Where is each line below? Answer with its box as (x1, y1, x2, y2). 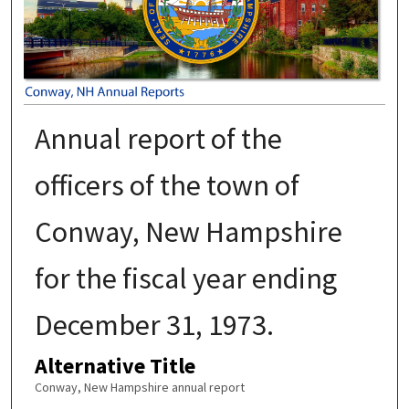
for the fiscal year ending (34, 259, 337, 297)
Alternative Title (34, 351, 195, 380)
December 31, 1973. (34, 306, 274, 343)
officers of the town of (34, 166, 299, 204)
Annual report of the (34, 120, 282, 157)
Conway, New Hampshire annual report (34, 378, 245, 395)
